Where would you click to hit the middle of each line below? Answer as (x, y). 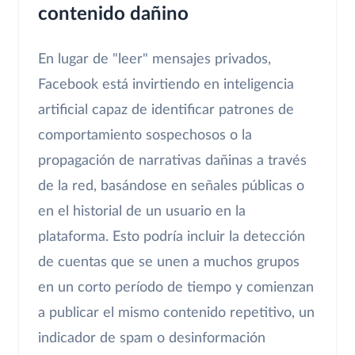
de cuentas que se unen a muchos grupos (169, 262)
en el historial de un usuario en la (142, 211)
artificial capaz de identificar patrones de (166, 110)
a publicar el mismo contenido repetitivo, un (176, 313)
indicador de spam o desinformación (152, 338)
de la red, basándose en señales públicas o (171, 186)
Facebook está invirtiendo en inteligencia (166, 84)
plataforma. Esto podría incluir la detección (172, 237)
